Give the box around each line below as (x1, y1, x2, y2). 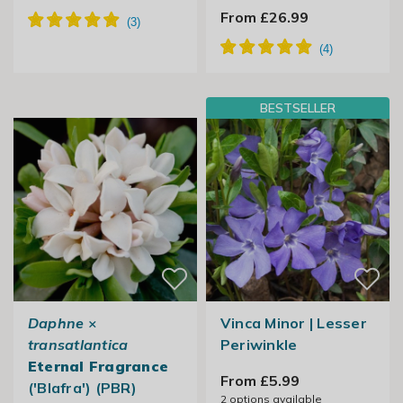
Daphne (27, 314, 85, 333)
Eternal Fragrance (27, 357, 169, 376)
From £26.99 (219, 8, 309, 27)
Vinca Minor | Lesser (219, 314, 367, 333)
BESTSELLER (260, 100, 336, 117)
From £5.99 (219, 372, 300, 390)
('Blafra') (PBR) (27, 379, 137, 398)
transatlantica (27, 336, 129, 354)
